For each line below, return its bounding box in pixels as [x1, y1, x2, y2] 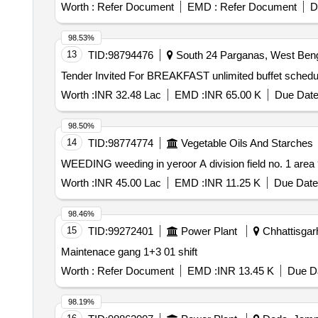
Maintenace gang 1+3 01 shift [60, 246, 197, 258]
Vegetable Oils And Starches [180, 137, 313, 149]
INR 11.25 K [204, 177, 261, 189]
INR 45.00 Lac [94, 177, 161, 189]
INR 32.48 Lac [94, 89, 161, 101]
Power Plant [180, 225, 237, 237]
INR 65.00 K [204, 89, 261, 101]
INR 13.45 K [216, 265, 274, 277]
